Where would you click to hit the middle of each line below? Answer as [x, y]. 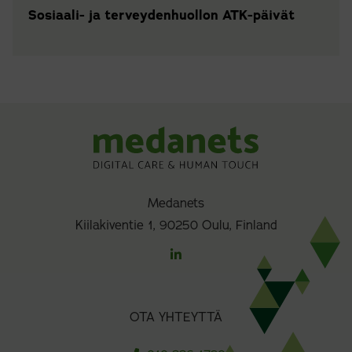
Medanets [176, 203]
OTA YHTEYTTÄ [176, 317]
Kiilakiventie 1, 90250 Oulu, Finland [176, 225]
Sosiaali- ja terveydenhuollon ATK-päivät [161, 15]
